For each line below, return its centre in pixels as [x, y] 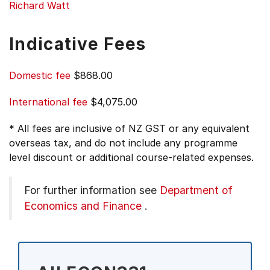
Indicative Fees [78, 44]
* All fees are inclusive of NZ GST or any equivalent [129, 128]
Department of [196, 190]
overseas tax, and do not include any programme [123, 143]
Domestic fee [40, 75]
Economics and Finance [83, 206]
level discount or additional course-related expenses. [131, 157]
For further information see [92, 190]
